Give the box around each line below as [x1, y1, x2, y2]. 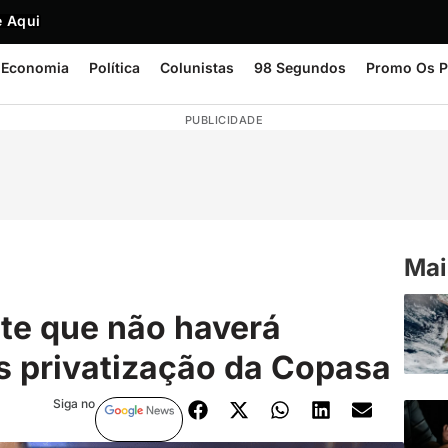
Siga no [52, 395, 95, 411]
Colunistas [160, 59, 234, 76]
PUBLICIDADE [184, 113, 264, 127]
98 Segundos [254, 59, 346, 76]
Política [89, 59, 140, 76]
